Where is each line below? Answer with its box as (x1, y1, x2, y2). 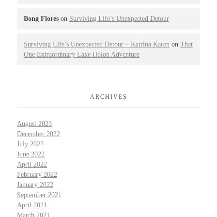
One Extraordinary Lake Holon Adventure (24, 50, 139, 58)
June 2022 (17, 151, 45, 158)
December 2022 (17, 130, 60, 138)
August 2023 (17, 120, 52, 128)
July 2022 (17, 140, 44, 148)
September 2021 (17, 191, 62, 199)
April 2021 (17, 201, 47, 209)
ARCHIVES (90, 93, 127, 100)
